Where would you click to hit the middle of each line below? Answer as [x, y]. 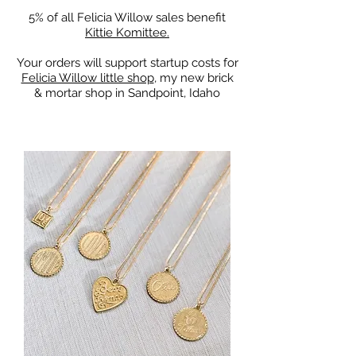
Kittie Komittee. [127, 33]
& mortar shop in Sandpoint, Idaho [127, 93]
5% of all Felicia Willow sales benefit [127, 18]
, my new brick [193, 78]
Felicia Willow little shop [87, 78]
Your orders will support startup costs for [127, 63]
